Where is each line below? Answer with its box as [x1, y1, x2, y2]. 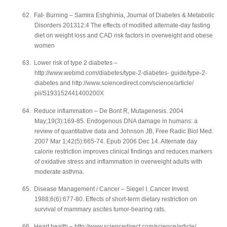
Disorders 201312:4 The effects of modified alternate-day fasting [34, 21, 210, 29]
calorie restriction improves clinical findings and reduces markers [34, 147, 212, 155]
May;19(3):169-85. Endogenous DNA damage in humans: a [34, 117, 198, 125]
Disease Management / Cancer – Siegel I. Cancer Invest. [34, 185, 190, 193]
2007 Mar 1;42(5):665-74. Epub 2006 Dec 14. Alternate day [34, 137, 197, 145]
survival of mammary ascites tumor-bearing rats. [34, 206, 166, 213]
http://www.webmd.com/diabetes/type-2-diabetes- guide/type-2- [34, 69, 207, 77]
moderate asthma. [34, 168, 84, 175]
